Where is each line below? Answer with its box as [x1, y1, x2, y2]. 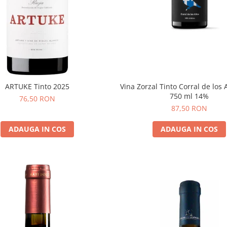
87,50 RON [171, 103, 208, 113]
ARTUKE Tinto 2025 [5, 81, 70, 91]
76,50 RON [19, 93, 56, 103]
